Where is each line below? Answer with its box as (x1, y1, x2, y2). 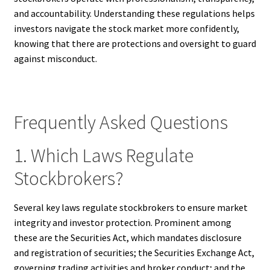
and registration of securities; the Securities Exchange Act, (13, 246, 254, 259)
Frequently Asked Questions (13, 110, 228, 134)
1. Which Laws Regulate (13, 143, 193, 168)
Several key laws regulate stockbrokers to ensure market (13, 201, 248, 214)
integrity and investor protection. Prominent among (13, 216, 231, 229)
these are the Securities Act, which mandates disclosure (13, 231, 242, 244)
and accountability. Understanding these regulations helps (13, 7, 255, 20)
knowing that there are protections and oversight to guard (13, 37, 256, 50)
